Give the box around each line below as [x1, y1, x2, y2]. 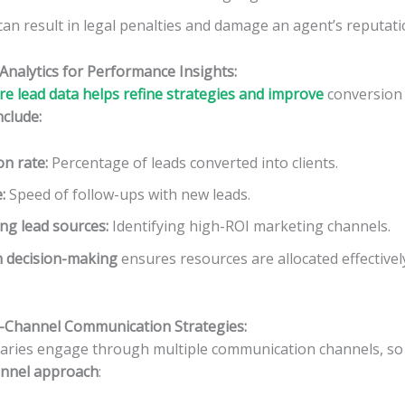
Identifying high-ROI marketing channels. [112, 216, 391, 237]
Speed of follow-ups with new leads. [9, 184, 250, 204]
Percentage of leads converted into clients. [52, 152, 338, 173]
